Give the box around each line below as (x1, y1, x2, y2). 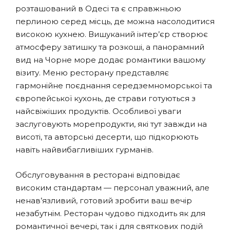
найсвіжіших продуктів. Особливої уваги (15, 106, 181, 116)
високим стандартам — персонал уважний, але (15, 182, 209, 193)
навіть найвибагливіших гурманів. (15, 144, 154, 155)
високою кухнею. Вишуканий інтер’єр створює (15, 29, 208, 39)
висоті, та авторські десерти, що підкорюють (15, 131, 198, 142)
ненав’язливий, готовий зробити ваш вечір (15, 195, 192, 205)
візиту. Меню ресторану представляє (15, 67, 169, 78)
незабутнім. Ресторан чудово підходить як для (15, 208, 205, 218)
